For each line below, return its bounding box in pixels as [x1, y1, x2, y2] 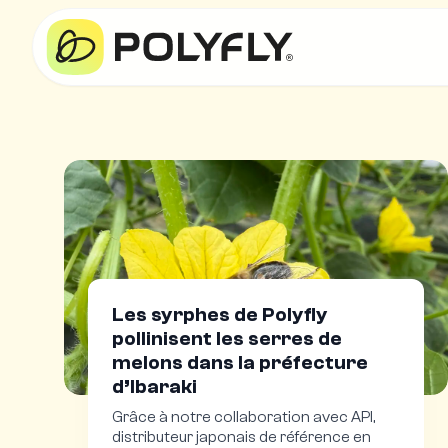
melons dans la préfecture [112, 351, 368, 375]
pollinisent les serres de [112, 327, 342, 351]
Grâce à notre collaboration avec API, [112, 408, 375, 427]
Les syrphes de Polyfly [112, 303, 328, 327]
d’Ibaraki [112, 375, 197, 399]
